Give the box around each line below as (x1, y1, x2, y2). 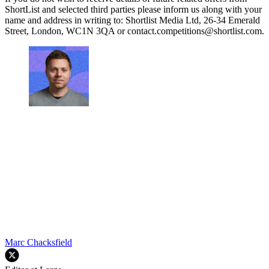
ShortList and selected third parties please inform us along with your (5, 4, 262, 14)
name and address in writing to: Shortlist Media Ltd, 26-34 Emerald (5, 14, 260, 25)
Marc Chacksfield (5, 237, 72, 247)
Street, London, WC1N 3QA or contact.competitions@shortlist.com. (5, 25, 264, 36)
